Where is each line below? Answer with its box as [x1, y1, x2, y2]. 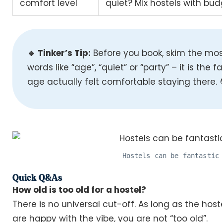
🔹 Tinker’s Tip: [27, 47, 91, 59]
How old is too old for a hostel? [12, 184, 146, 196]
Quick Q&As [12, 172, 62, 183]
